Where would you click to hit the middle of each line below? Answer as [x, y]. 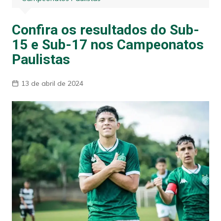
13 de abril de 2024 [52, 83]
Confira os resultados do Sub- [105, 30]
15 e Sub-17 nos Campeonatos [108, 44]
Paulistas [41, 59]
